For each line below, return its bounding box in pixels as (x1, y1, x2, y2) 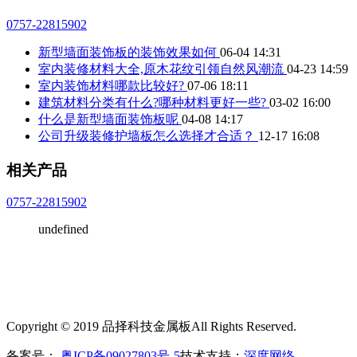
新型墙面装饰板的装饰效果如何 (38, 45, 220, 59)
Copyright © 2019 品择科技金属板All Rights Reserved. (6, 320, 296, 334)
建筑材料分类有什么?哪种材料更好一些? (38, 95, 269, 109)
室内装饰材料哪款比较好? (38, 78, 187, 92)
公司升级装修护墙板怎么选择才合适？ (38, 128, 258, 143)
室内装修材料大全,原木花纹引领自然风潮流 (38, 61, 287, 76)
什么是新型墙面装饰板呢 (38, 112, 182, 126)
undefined (38, 222, 88, 237)
